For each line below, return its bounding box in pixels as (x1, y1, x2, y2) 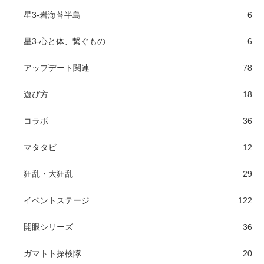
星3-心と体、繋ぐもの (24, 36, 105, 46)
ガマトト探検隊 (24, 248, 81, 258)
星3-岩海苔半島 (24, 9, 81, 19)
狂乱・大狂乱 (24, 169, 73, 179)
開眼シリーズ (24, 222, 73, 232)
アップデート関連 (24, 62, 90, 72)
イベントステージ (24, 195, 90, 205)
